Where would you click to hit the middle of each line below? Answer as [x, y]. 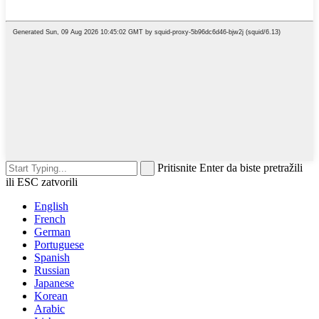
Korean [51, 296]
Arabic [49, 308]
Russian [52, 270]
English [51, 206]
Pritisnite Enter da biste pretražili [230, 167]
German [52, 231]
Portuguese [59, 244]
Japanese [54, 283]
